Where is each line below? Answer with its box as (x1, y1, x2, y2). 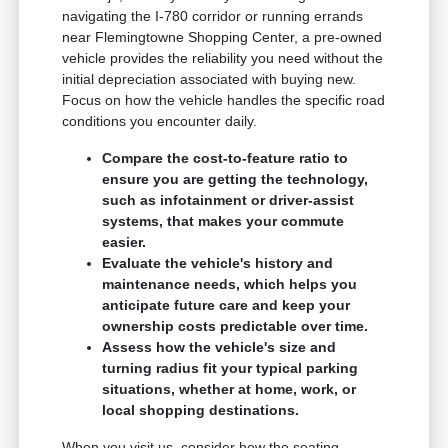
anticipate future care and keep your (102, 297, 351, 314)
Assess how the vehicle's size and (102, 339, 337, 356)
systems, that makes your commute (102, 213, 345, 230)
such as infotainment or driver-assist (102, 192, 355, 209)
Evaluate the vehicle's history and (102, 255, 334, 272)
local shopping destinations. (102, 402, 300, 419)
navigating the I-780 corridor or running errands (62, 8, 364, 25)
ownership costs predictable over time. (102, 318, 369, 335)
